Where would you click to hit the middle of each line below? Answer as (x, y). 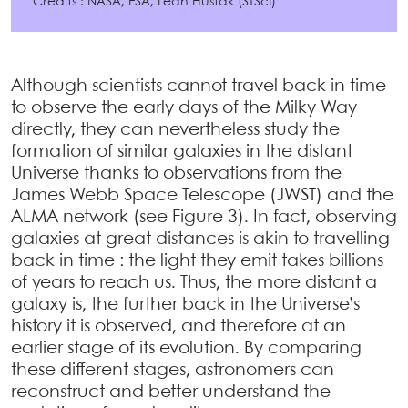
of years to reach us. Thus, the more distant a (194, 284)
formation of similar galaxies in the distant (182, 153)
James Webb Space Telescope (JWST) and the (202, 196)
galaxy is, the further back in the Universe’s (185, 306)
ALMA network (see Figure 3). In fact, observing (204, 218)
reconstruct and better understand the (171, 393)
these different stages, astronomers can (173, 371)
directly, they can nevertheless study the (175, 131)
